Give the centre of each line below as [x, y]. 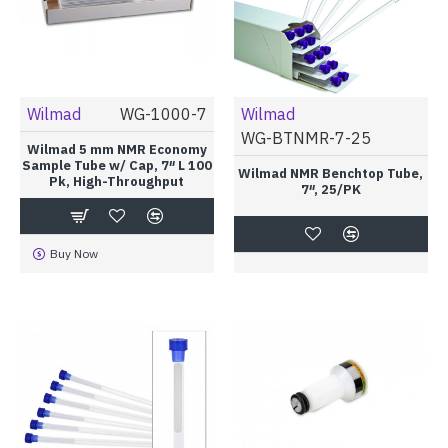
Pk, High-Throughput [117, 181]
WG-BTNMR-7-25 [305, 137]
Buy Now [73, 253]
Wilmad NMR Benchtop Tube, [331, 173]
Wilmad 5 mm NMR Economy [116, 149]
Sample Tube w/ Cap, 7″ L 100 [116, 165]
